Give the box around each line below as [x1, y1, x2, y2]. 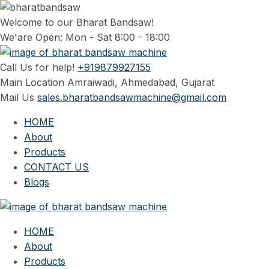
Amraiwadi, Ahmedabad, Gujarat [67, 76, 214, 88]
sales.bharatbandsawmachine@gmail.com [37, 91, 226, 103]
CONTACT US [24, 161, 89, 173]
